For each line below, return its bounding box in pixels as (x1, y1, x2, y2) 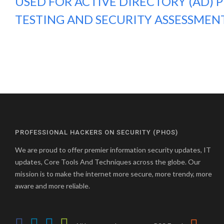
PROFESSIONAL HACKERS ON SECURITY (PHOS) (15, 128, 178, 136)
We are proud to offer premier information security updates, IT (15, 145, 211, 154)
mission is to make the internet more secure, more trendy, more (15, 169, 212, 178)
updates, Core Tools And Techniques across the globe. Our (15, 157, 200, 166)
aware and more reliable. (15, 181, 90, 190)
